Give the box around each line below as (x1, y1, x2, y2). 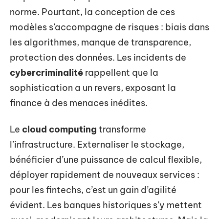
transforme (97, 123, 146, 135)
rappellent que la (83, 67, 158, 79)
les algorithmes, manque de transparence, (10, 37, 191, 48)
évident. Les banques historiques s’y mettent (10, 199, 202, 211)
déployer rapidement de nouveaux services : (10, 169, 199, 180)
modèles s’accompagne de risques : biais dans (10, 22, 209, 33)
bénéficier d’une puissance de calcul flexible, (10, 153, 202, 165)
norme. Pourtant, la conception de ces (10, 6, 175, 18)
